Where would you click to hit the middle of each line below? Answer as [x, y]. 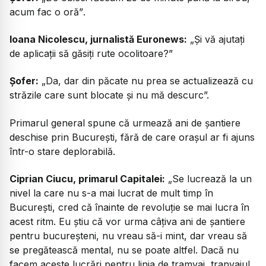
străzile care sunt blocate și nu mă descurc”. [109, 95]
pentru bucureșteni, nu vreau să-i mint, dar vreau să [128, 236]
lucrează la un [219, 179]
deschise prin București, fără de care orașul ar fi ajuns [132, 137]
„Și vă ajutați [217, 39]
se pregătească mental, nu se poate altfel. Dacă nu [124, 250]
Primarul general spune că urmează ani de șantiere [125, 123]
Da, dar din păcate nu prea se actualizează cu [149, 81]
